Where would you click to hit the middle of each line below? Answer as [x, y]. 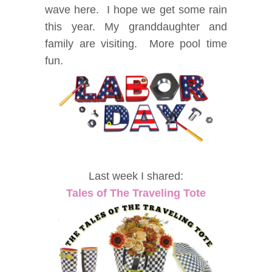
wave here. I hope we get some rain [136, 9]
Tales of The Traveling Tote [136, 193]
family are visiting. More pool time [136, 43]
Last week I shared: [136, 176]
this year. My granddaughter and [136, 26]
